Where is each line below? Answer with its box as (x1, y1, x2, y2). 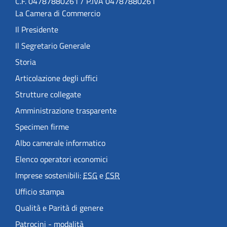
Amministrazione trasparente (15, 104, 117, 117)
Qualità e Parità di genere (15, 202, 103, 214)
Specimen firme (15, 121, 69, 133)
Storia (15, 56, 36, 68)
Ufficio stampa (15, 185, 64, 198)
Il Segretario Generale (15, 40, 90, 52)
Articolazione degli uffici (15, 72, 98, 85)
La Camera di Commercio (15, 7, 100, 20)
